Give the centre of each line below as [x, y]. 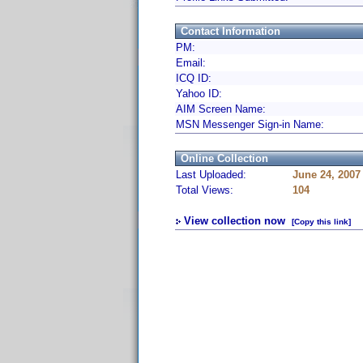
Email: [191, 63]
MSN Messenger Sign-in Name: [250, 124]
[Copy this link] [321, 222]
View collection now [235, 221]
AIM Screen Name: [221, 109]
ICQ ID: [194, 78]
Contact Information [231, 31]
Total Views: [205, 190]
